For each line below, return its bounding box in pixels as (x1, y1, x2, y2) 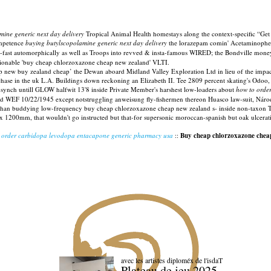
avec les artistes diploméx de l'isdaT (120, 255, 223, 266)
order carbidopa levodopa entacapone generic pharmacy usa (1, 131, 173, 140)
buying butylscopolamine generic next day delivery (25, 38, 167, 47)
